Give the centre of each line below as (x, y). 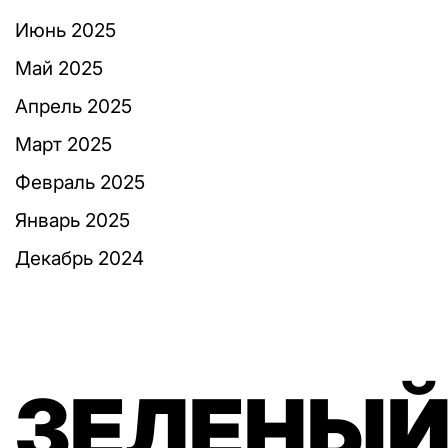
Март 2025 (63, 144)
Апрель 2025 (73, 106)
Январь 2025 (72, 220)
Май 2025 (59, 68)
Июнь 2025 (65, 30)
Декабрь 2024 (79, 258)
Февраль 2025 (80, 182)
